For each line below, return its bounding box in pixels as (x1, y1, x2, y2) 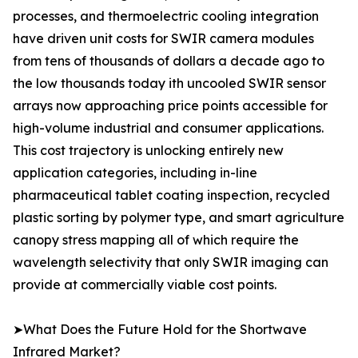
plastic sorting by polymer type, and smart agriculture (13, 209, 344, 226)
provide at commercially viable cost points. (13, 276, 276, 293)
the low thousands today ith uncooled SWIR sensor (13, 75, 326, 92)
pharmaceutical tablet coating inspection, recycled (13, 187, 330, 204)
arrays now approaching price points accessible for (13, 97, 328, 114)
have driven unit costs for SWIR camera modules (13, 30, 314, 47)
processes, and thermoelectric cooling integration (13, 8, 319, 25)
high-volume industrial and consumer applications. (13, 120, 324, 137)
